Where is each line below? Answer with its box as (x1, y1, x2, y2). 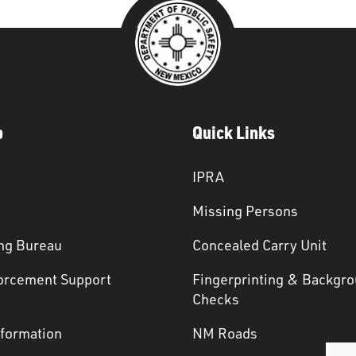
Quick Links (192, 121, 276, 144)
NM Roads (192, 323, 258, 342)
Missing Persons (192, 201, 299, 219)
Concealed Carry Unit (192, 235, 327, 253)
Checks (192, 289, 240, 308)
